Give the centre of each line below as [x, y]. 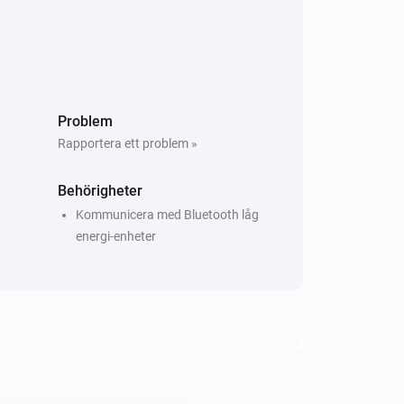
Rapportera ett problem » [128, 143]
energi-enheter [116, 236]
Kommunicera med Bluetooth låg [167, 214]
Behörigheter [100, 190]
